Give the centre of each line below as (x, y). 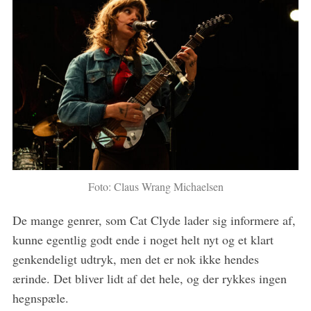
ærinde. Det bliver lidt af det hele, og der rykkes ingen (149, 279)
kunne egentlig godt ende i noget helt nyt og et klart (143, 240)
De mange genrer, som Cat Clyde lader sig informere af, (154, 220)
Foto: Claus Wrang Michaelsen (155, 187)
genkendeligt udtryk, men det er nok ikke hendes (135, 259)
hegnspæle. (40, 298)
